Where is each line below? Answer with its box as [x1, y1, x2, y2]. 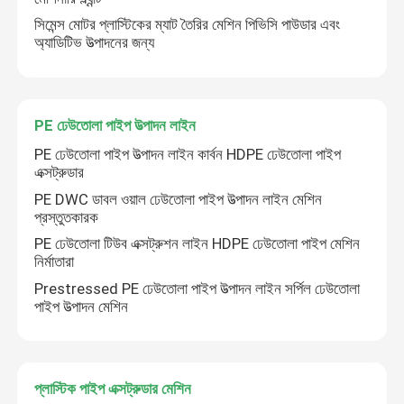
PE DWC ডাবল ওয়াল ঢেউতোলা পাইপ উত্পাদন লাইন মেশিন [34, 189, 323, 208]
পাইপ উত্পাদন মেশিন [34, 297, 129, 316]
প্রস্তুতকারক [34, 207, 99, 226]
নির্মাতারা [34, 252, 75, 271]
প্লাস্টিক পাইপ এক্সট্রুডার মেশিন [34, 380, 192, 399]
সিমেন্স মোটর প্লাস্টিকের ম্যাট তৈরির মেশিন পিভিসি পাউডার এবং [34, 15, 341, 34]
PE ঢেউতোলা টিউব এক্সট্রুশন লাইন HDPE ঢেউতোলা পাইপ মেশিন [34, 234, 361, 253]
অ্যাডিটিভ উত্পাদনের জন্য [34, 33, 155, 52]
